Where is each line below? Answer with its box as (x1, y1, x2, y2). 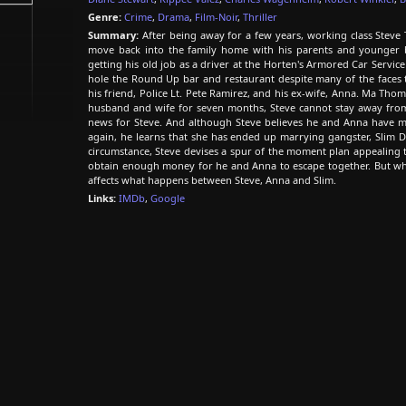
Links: (88, 191, 116, 205)
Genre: (88, 10, 121, 24)
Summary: (88, 28, 139, 42)
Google (150, 191, 185, 205)
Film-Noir (195, 10, 237, 24)
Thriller (243, 10, 277, 24)
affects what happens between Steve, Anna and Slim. (88, 173, 336, 187)
